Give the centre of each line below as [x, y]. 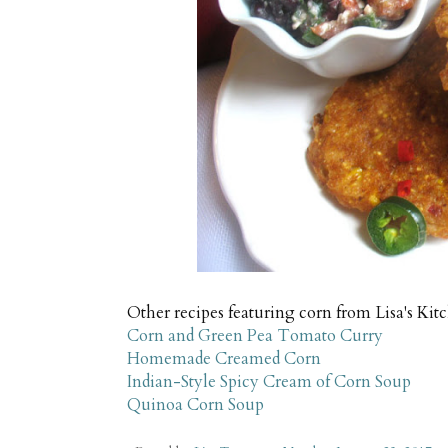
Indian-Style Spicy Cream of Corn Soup [269, 381]
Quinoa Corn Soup [195, 404]
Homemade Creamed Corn [224, 358]
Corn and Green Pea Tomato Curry [255, 335]
